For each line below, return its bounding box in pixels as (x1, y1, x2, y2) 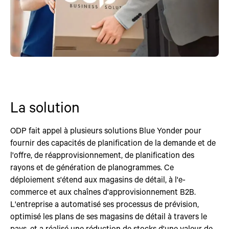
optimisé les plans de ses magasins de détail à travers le (10, 211, 207, 221)
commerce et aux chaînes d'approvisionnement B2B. (10, 186, 196, 197)
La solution (10, 97, 80, 117)
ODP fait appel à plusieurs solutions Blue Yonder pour (10, 125, 201, 135)
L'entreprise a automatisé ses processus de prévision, (10, 198, 199, 209)
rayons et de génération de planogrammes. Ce (10, 162, 174, 172)
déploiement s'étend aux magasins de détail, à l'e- (10, 174, 186, 185)
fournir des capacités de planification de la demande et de (10, 137, 216, 148)
